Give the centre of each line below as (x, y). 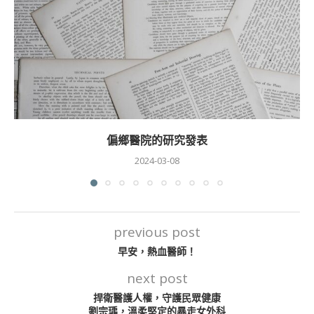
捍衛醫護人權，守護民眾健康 (157, 298)
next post (157, 278)
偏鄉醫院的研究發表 (157, 140)
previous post (157, 232)
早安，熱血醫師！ (157, 251)
